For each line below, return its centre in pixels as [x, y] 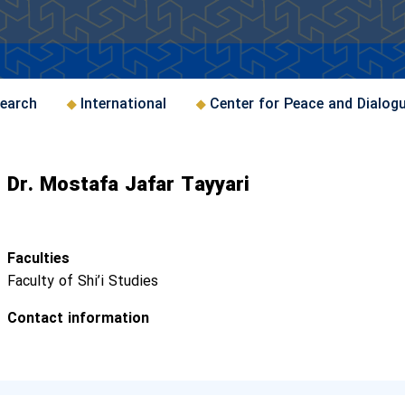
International [123, 104]
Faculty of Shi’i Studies [83, 282]
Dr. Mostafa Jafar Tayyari [128, 185]
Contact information [78, 319]
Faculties [38, 259]
